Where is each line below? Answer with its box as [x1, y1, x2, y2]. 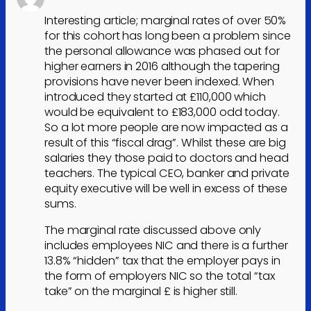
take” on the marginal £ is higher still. [44, 283, 237, 300]
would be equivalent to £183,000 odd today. [44, 103, 280, 120]
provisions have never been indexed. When [44, 73, 274, 90]
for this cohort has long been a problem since [44, 27, 291, 44]
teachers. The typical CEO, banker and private [44, 165, 289, 181]
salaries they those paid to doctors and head [44, 149, 289, 166]
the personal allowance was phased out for [44, 42, 280, 59]
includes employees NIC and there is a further [44, 237, 288, 254]
